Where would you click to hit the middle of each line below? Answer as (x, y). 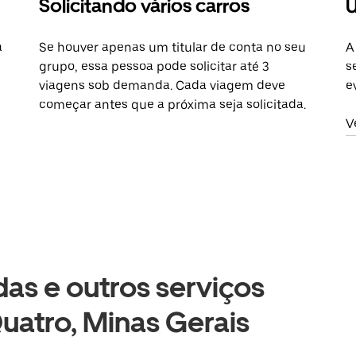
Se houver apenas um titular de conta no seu (173, 48)
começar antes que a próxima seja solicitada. (173, 105)
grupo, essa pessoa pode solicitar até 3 (155, 67)
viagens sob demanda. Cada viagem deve (163, 86)
